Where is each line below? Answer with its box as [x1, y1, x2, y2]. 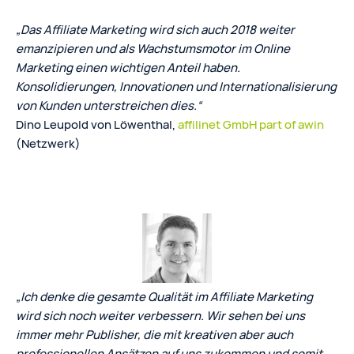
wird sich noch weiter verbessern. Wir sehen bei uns [16, 307, 305, 324]
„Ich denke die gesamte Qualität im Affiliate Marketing [16, 288, 313, 305]
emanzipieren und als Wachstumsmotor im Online [16, 40, 290, 57]
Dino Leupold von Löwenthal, [16, 115, 178, 133]
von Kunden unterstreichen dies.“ [16, 96, 201, 114]
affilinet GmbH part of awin [178, 115, 324, 133]
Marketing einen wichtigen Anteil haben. [16, 58, 240, 76]
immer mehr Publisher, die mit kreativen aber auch [16, 326, 293, 343]
